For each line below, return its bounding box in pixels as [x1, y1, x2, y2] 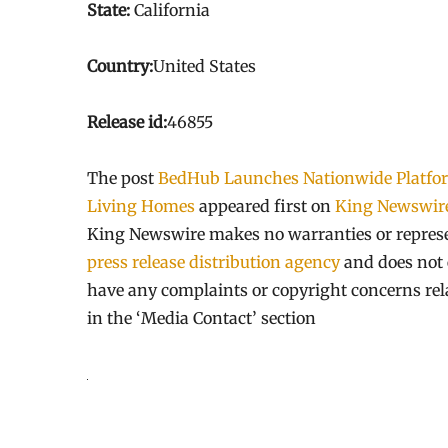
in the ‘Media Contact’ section [87, 308, 316, 328]
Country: [87, 56, 153, 76]
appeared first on [195, 196, 335, 216]
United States [153, 56, 256, 76]
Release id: [87, 112, 167, 132]
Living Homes [87, 196, 195, 216]
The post [87, 168, 158, 188]
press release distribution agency [87, 252, 340, 272]
